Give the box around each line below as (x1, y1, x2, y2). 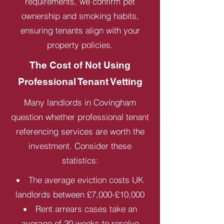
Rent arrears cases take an (35, 203, 137, 214)
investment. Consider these (28, 140, 131, 151)
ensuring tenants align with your (20, 25, 140, 35)
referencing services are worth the (15, 126, 144, 136)
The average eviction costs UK (28, 174, 143, 185)
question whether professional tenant (11, 111, 149, 122)
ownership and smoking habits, (21, 10, 139, 21)
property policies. (47, 39, 113, 50)
